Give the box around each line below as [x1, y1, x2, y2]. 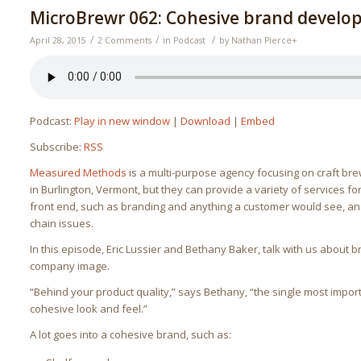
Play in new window [74, 113, 171, 128]
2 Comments [98, 34, 152, 46]
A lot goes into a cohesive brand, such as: [30, 326, 232, 342]
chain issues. [30, 215, 94, 230]
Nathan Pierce [231, 34, 293, 46]
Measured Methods [30, 164, 127, 180]
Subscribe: [30, 139, 85, 154]
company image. [30, 258, 110, 273]
